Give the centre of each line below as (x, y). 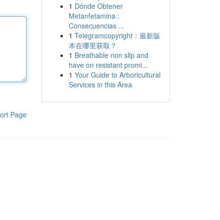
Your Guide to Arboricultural (117, 75)
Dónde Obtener (98, 6)
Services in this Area (100, 84)
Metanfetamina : (94, 16)
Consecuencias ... (96, 26)
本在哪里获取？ (93, 45)
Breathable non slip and (111, 55)
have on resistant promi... (108, 65)
